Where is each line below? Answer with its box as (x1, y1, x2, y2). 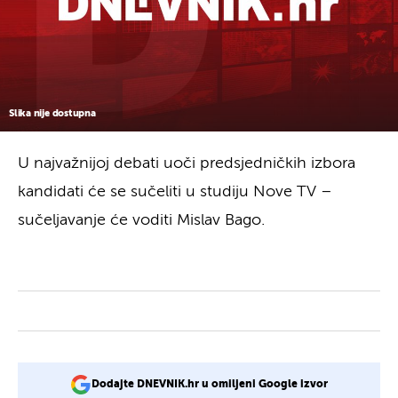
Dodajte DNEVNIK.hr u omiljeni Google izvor (92, 378, 328, 390)
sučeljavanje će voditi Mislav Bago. (18, 211, 265, 228)
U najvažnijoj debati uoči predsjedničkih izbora (18, 155, 355, 171)
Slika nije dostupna (9, 107, 96, 118)
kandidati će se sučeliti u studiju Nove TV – (18, 183, 332, 200)
